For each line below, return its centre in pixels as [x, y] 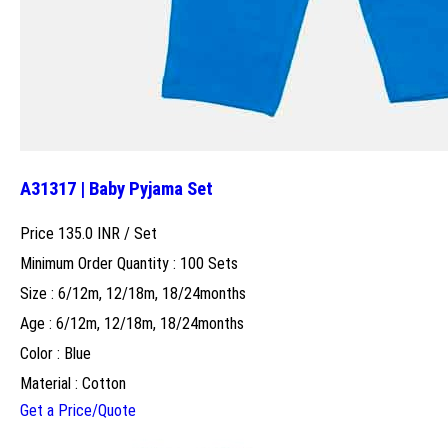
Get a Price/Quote [78, 411]
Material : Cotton [73, 384]
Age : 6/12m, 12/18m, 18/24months [132, 324]
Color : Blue [55, 354]
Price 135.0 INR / [77, 234]
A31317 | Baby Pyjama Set [116, 188]
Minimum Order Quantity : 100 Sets [129, 264]
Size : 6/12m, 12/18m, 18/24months [133, 294]
